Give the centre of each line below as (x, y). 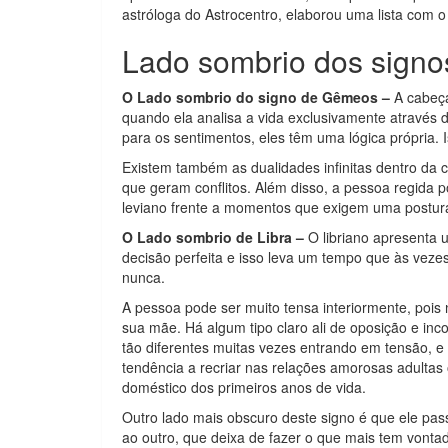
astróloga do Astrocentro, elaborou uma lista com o (284, 14)
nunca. (143, 277)
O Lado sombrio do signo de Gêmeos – (256, 97)
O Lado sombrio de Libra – (213, 237)
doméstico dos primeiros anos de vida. (244, 387)
